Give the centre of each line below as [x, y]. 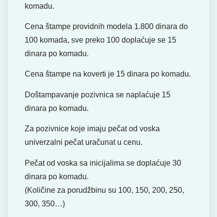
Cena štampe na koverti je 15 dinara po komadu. [108, 74]
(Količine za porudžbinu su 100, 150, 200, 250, [104, 190]
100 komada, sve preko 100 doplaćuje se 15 [101, 40]
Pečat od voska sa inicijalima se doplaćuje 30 [103, 163]
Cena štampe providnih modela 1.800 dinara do [106, 27]
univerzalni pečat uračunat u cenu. [84, 142]
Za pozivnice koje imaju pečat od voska [92, 129]
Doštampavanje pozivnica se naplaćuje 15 [98, 94]
